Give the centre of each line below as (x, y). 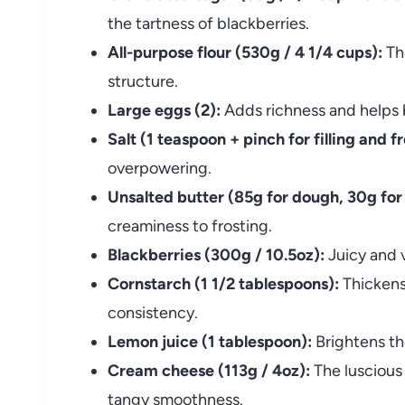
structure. (143, 81)
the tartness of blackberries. (208, 23)
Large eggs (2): (164, 110)
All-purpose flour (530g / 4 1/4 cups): (245, 52)
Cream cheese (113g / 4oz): (209, 370)
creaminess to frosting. (190, 226)
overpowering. (160, 168)
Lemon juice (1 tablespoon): (210, 341)
